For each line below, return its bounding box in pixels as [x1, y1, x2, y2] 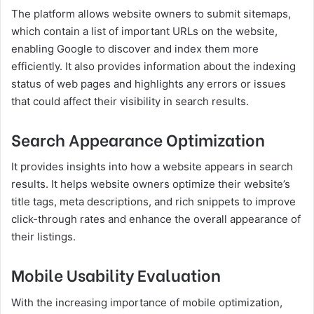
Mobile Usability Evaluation [11, 262, 221, 287]
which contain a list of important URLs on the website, [11, 24, 278, 38]
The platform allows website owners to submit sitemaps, [11, 6, 291, 20]
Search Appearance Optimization [11, 126, 265, 151]
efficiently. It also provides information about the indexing [11, 59, 296, 73]
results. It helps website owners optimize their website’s [11, 177, 290, 191]
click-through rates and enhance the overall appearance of [11, 212, 301, 226]
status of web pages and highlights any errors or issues [11, 76, 286, 90]
